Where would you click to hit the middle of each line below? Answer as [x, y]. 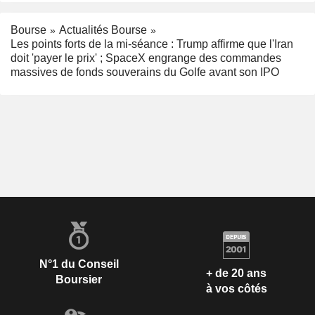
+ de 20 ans [236, 273]
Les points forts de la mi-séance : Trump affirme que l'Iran [152, 44]
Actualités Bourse [103, 30]
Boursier [79, 280]
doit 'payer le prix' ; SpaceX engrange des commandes [146, 58]
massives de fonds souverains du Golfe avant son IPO [145, 72]
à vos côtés [236, 288]
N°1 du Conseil [79, 264]
